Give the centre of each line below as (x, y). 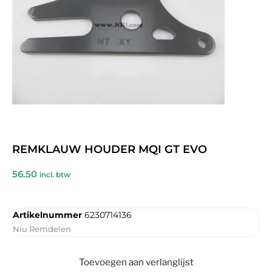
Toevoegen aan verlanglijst (136, 262)
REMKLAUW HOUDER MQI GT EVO (110, 150)
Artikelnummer (49, 215)
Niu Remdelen (42, 229)
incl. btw (55, 175)
